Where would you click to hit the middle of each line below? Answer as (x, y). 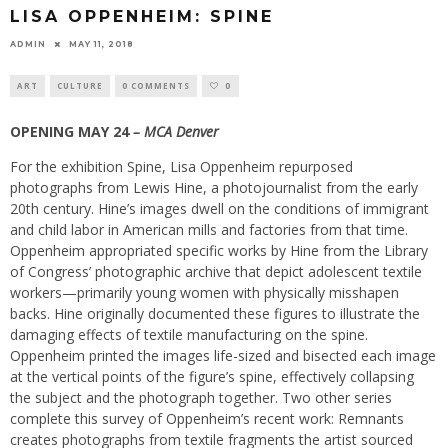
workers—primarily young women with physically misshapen (204, 292)
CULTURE (80, 85)
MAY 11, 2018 (101, 43)
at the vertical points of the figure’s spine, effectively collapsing (212, 376)
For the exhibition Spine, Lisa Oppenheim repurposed (181, 166)
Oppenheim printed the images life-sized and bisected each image (223, 355)
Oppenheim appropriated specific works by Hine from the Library (219, 250)
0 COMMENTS (156, 85)
